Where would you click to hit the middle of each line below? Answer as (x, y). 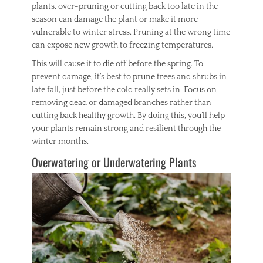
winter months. (60, 141)
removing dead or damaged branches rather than (122, 102)
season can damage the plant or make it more (115, 19)
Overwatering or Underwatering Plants (114, 162)
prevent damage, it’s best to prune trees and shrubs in (129, 77)
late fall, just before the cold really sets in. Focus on (124, 90)
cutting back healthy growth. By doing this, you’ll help (128, 115)
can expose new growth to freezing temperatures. (122, 45)
